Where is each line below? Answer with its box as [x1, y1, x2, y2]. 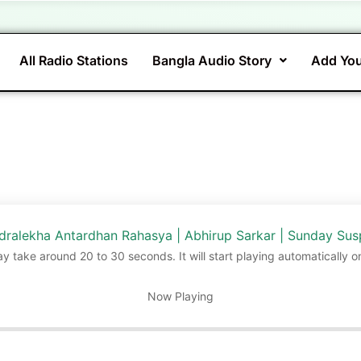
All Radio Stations [19, 52, 129, 68]
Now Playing [147, 289, 214, 304]
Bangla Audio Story [152, 52, 272, 68]
